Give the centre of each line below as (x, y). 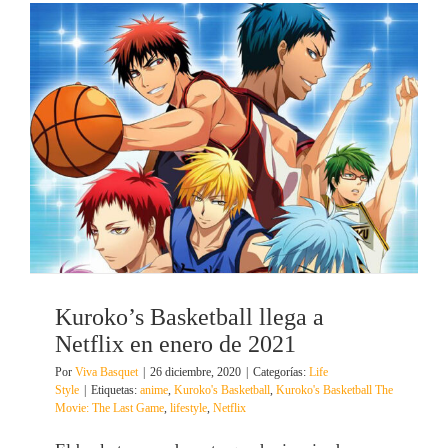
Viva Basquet (106, 371)
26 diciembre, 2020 (195, 371)
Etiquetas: (115, 389)
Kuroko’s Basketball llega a (189, 316)
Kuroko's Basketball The (334, 389)
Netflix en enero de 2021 (175, 343)
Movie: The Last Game (109, 407)
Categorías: (281, 371)
